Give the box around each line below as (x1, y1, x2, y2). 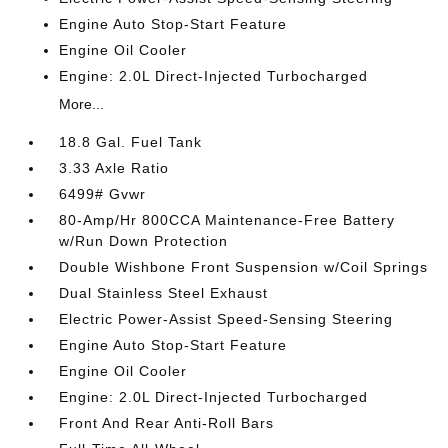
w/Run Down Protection (59, 233, 229, 249)
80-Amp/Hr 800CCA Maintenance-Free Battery (59, 212, 396, 228)
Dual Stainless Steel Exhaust (59, 285, 269, 301)
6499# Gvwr (59, 186, 147, 202)
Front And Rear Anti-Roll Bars (59, 415, 275, 431)
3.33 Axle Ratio (59, 160, 170, 176)
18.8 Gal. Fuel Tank (59, 134, 203, 150)
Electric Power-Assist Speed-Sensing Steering (59, 311, 394, 327)
